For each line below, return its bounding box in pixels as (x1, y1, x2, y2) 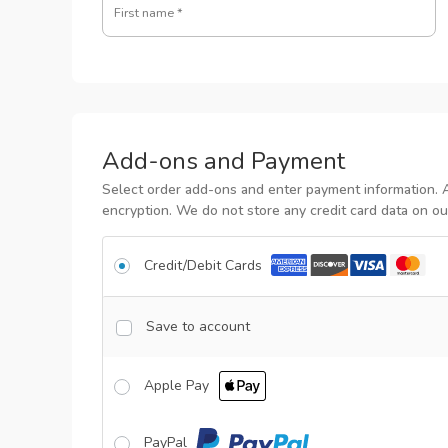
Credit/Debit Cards (144, 255, 266, 275)
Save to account (145, 317, 250, 337)
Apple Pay (144, 376, 213, 396)
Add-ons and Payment (102, 144, 345, 177)
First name (114, 3, 177, 21)
